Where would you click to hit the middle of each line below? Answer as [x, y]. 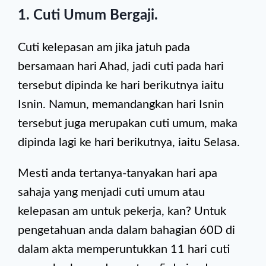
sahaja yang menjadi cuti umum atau [111, 192]
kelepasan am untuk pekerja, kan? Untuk [122, 211]
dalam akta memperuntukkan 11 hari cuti [124, 249]
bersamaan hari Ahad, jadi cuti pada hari [121, 66]
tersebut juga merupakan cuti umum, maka [128, 123]
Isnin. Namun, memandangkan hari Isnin [121, 104]
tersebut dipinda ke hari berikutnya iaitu [121, 85]
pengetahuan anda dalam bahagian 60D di [126, 230]
